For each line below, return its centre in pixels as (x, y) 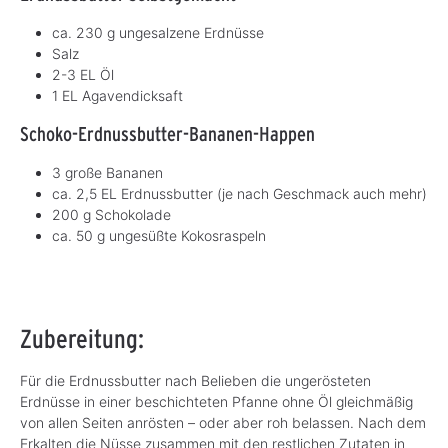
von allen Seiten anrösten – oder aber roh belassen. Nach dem (223, 423)
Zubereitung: (82, 339)
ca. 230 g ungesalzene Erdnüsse (158, 33)
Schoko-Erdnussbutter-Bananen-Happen (167, 134)
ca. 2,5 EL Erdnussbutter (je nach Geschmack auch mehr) (239, 194)
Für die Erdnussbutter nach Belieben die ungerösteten (195, 381)
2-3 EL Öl (83, 75)
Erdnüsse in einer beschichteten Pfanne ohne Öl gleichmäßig (216, 402)
